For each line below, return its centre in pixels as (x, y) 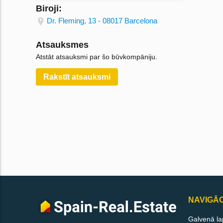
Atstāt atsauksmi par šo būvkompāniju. (97, 57)
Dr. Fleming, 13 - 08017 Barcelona (102, 21)
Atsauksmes (62, 45)
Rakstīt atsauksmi (77, 77)
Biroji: (49, 9)
